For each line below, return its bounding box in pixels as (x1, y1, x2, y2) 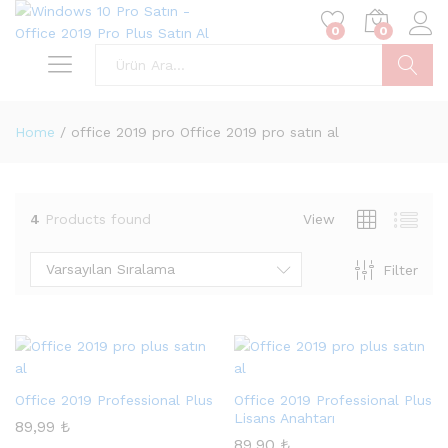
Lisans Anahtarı (234, 410, 335, 426)
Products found (45, 210, 151, 227)
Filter (382, 261, 418, 278)
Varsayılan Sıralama (46, 261, 175, 277)
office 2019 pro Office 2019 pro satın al (71, 124, 339, 140)
